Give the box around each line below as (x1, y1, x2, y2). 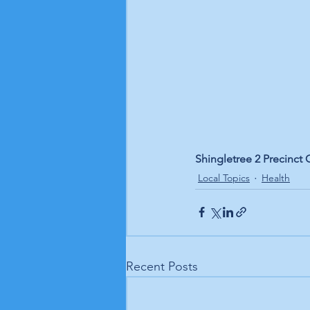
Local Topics (198, 172, 250, 185)
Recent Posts (126, 258, 198, 274)
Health (262, 172, 290, 185)
